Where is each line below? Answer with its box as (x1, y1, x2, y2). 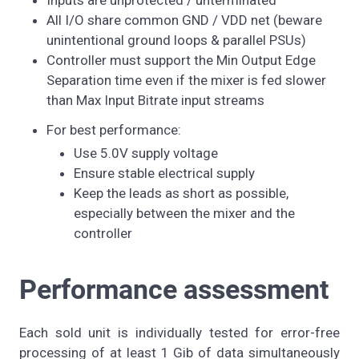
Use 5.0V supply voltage (74, 145, 218, 162)
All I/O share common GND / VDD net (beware (46, 11, 322, 28)
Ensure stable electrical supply (74, 165, 255, 182)
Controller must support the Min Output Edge (46, 51, 316, 68)
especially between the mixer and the (74, 205, 295, 222)
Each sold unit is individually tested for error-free (19, 325, 340, 341)
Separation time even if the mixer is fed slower (46, 71, 326, 88)
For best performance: (46, 121, 181, 138)
